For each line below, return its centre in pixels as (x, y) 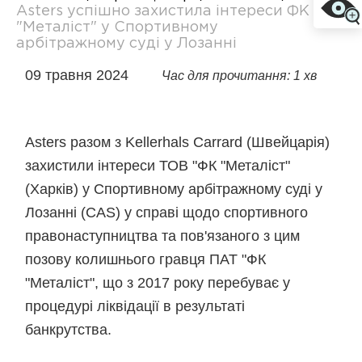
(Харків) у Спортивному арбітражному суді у (174, 189)
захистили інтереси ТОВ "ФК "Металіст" (158, 166)
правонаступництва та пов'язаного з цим (163, 236)
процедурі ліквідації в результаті (135, 306)
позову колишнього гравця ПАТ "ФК (146, 259)
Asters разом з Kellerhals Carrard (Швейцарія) (178, 142)
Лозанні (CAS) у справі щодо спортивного (167, 213)
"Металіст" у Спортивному (117, 27)
